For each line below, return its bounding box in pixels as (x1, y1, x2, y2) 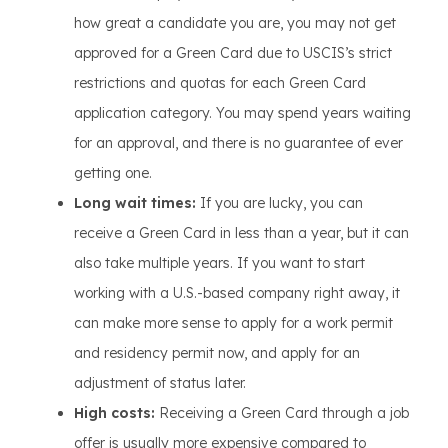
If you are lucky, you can (196, 194, 363, 212)
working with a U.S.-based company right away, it (74, 284, 400, 302)
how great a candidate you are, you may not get (74, 14, 396, 32)
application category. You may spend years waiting (74, 104, 411, 122)
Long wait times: (74, 194, 196, 212)
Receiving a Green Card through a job (155, 404, 409, 422)
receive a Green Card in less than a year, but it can (74, 224, 409, 242)
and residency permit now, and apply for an (74, 344, 360, 362)
